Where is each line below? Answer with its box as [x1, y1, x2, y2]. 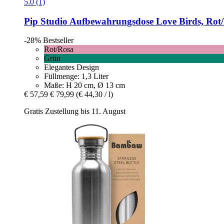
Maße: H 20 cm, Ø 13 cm [44, 81, 125, 90]
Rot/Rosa [44, 45, 73, 54]
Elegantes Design [44, 63, 99, 72]
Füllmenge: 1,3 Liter [44, 72, 108, 81]
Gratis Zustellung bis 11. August [24, 107, 125, 116]
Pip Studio [24, 15, 67, 26]
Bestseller [43, 36, 73, 45]
